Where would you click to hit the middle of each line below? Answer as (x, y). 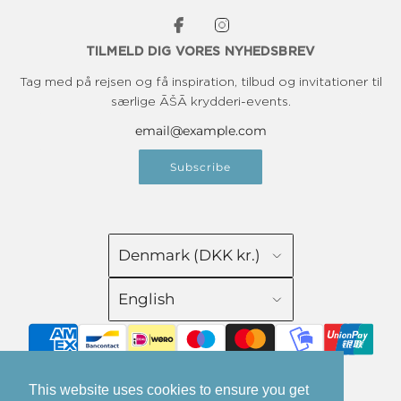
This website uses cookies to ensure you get (169, 390)
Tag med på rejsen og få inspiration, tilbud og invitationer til (200, 83)
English (146, 299)
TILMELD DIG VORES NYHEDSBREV (200, 52)
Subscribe (200, 167)
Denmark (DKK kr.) (189, 256)
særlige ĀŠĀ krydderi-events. (200, 102)
